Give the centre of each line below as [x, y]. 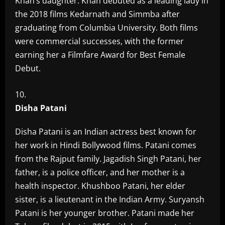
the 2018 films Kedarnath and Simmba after [97, 14]
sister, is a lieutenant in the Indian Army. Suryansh [110, 199]
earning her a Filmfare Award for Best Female [100, 55]
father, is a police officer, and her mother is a [100, 172]
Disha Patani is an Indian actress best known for [106, 132]
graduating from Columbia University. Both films [106, 28]
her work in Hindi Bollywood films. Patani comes [106, 145]
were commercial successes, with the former [99, 41]
